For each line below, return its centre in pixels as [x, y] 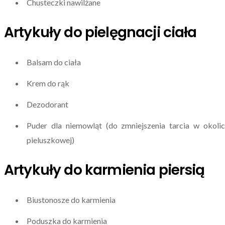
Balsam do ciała [54, 62]
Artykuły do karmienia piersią [104, 170]
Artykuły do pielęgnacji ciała [100, 32]
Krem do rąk [48, 83]
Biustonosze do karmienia [71, 200]
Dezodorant [47, 104]
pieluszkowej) [50, 140]
